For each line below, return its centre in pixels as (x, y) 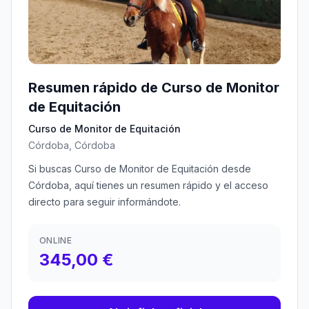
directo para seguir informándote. (104, 202)
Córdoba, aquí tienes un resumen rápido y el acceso (148, 185)
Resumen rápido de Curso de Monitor (154, 88)
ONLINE (56, 240)
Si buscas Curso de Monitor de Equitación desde (140, 169)
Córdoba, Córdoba (72, 145)
